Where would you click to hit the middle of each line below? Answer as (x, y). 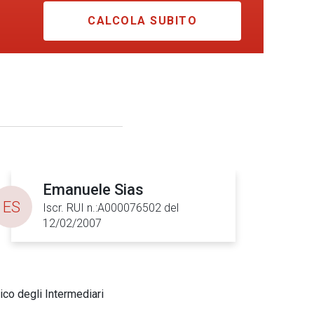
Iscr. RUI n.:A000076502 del (111, 208)
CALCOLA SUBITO (142, 21)
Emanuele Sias (93, 190)
